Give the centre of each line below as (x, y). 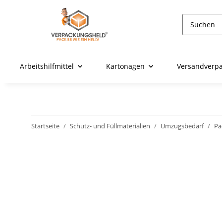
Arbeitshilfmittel (47, 66)
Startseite (45, 126)
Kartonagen (125, 66)
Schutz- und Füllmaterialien (110, 126)
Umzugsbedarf (182, 126)
